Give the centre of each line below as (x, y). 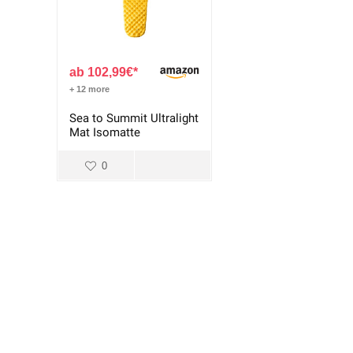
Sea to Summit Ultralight (134, 119)
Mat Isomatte (105, 133)
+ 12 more (90, 89)
